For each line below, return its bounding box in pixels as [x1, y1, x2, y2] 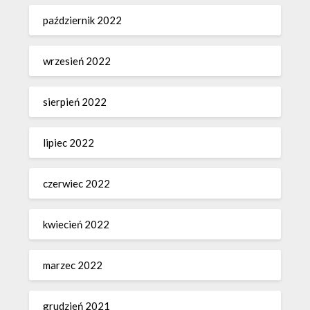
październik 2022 [43, 14, 122, 27]
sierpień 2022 [43, 95, 107, 109]
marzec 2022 [43, 259, 103, 272]
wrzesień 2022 [43, 55, 111, 68]
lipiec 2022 [43, 136, 95, 149]
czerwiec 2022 [43, 177, 111, 190]
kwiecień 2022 [43, 218, 110, 231]
